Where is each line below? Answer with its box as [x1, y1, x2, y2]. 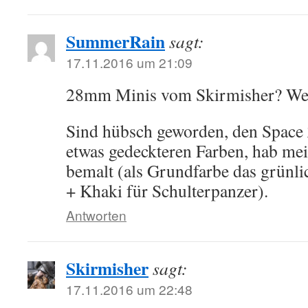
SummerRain [66, 28, 165, 54]
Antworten [66, 206, 126, 224]
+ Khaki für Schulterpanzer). [66, 179, 268, 202]
